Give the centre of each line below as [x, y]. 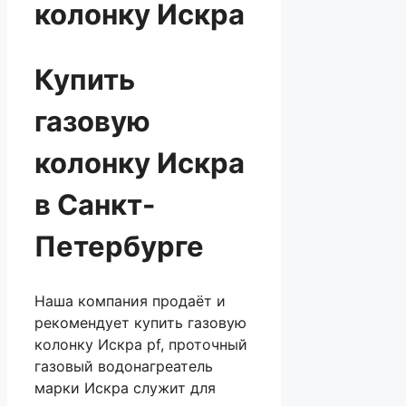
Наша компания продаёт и [130, 301]
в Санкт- [95, 204]
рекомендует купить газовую [140, 323]
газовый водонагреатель [124, 367]
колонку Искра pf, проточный [141, 345]
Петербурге [119, 246]
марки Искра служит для [125, 388]
